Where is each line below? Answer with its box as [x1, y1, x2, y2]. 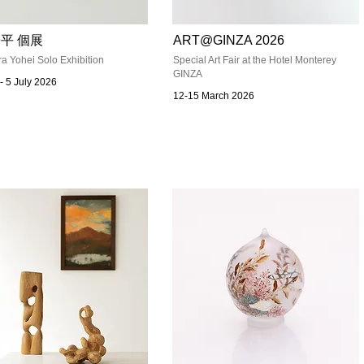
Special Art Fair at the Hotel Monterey [173, 54, 336, 66]
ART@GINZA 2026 [173, 33, 284, 47]
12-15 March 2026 [173, 90, 254, 102]
